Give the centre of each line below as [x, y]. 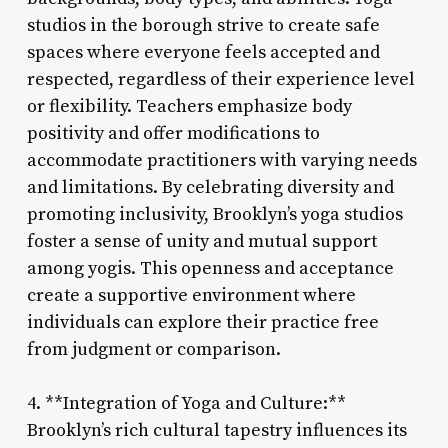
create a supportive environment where [191, 295]
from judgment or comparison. [153, 349]
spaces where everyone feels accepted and [203, 52]
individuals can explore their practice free [202, 322]
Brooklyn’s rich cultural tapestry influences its [216, 430]
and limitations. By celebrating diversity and [210, 187]
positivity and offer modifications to [173, 133]
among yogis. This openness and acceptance [210, 268]
